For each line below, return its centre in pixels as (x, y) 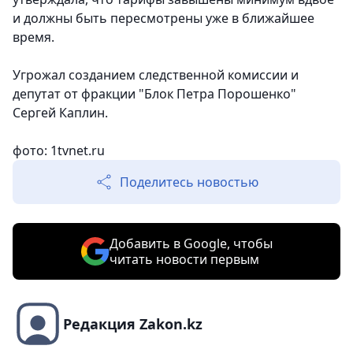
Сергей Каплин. (60, 113)
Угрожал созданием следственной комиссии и (156, 75)
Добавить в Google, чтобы (191, 244)
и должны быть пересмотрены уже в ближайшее (163, 19)
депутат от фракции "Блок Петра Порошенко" (154, 94)
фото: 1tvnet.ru (59, 151)
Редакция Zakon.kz (133, 324)
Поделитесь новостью (189, 182)
